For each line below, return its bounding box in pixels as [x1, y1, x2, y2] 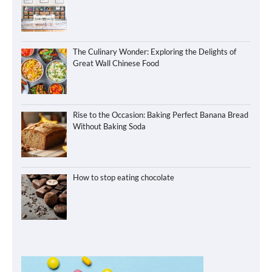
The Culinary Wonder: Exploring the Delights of [72, 47, 236, 57]
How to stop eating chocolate [72, 172, 174, 183]
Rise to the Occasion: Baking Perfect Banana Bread [72, 109, 248, 120]
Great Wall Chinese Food [72, 58, 159, 69]
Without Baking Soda [72, 121, 146, 131]
